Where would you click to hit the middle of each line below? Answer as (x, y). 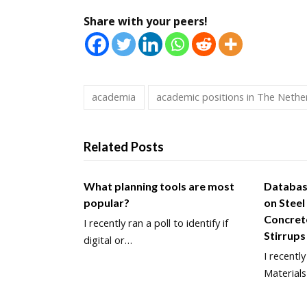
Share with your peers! (146, 21)
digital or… (108, 240)
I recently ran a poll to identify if (156, 222)
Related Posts (124, 147)
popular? (107, 202)
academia (114, 97)
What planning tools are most (159, 186)
